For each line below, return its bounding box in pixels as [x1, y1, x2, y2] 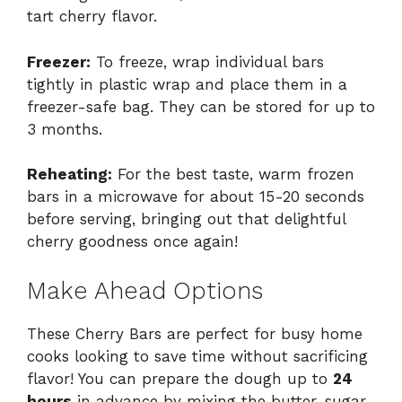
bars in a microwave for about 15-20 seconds [27, 188, 364, 206]
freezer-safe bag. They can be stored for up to [27, 97, 375, 116]
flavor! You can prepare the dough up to [27, 369, 333, 388]
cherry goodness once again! [27, 232, 238, 251]
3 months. [27, 119, 102, 138]
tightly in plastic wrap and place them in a [27, 74, 347, 93]
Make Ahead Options [27, 275, 263, 305]
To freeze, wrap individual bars [91, 52, 324, 71]
